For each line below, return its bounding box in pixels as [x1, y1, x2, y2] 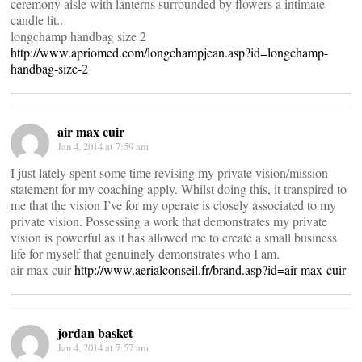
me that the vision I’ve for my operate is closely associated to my [11, 196, 336, 213]
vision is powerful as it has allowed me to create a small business [11, 229, 337, 246]
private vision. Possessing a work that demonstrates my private [11, 213, 327, 229]
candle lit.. [11, 11, 63, 28]
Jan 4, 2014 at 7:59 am [57, 139, 149, 154]
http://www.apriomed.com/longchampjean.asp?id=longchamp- [11, 44, 328, 61]
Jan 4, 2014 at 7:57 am [57, 340, 149, 355]
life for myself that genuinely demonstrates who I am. [11, 245, 280, 262]
